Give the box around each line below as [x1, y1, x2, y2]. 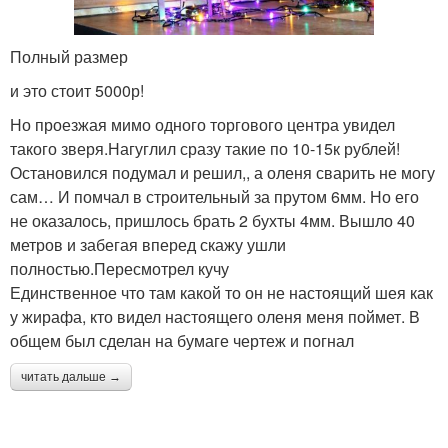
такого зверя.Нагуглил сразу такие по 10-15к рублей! [10, 136, 400, 160]
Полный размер [10, 44, 128, 68]
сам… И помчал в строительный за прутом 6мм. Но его [10, 184, 419, 208]
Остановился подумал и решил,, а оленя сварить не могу [10, 160, 435, 184]
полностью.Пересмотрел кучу [10, 256, 229, 280]
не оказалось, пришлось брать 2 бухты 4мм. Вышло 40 [10, 208, 415, 232]
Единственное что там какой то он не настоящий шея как [10, 280, 433, 304]
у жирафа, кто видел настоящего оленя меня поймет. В [10, 304, 420, 328]
